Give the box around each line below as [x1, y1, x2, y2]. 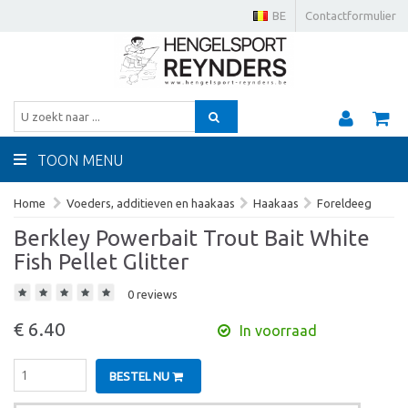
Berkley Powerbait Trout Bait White [14, 226, 370, 250]
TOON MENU [37, 152, 123, 168]
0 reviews [127, 288, 178, 301]
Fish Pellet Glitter [14, 250, 189, 274]
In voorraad [240, 322, 317, 339]
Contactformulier [305, 9, 396, 22]
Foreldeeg [317, 197, 372, 209]
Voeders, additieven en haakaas [66, 197, 235, 209]
